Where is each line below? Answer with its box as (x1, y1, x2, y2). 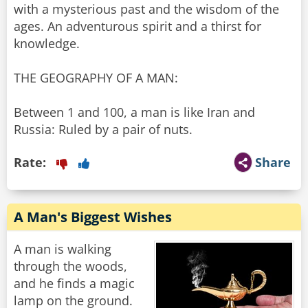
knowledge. (14, 35, 80, 52)
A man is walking (14, 241, 111, 258)
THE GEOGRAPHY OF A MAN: (14, 69, 178, 87)
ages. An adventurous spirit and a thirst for (14, 18, 261, 35)
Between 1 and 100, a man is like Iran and (14, 104, 255, 121)
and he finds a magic (14, 275, 135, 292)
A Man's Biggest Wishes (14, 208, 172, 227)
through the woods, (14, 258, 127, 275)
